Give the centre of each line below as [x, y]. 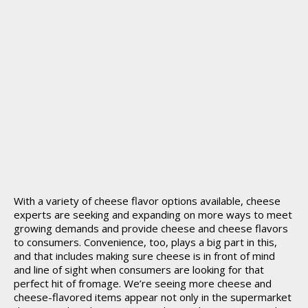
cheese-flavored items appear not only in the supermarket [153, 297]
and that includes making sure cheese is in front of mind [144, 256]
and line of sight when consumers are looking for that [139, 269]
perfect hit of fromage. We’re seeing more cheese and [143, 283]
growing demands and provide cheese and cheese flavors [151, 228]
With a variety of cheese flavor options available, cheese [147, 201]
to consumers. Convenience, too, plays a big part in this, [145, 242]
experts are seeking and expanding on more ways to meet [153, 214]
